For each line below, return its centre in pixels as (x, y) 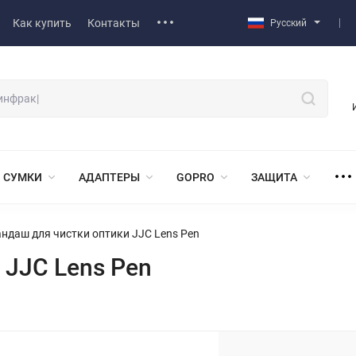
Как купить (42, 23)
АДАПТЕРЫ (109, 177)
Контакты (114, 23)
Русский (288, 23)
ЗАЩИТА (274, 177)
